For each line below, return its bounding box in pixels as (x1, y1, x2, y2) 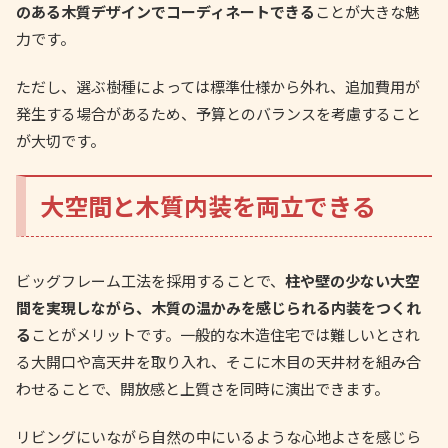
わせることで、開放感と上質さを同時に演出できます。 (16, 378, 389, 400)
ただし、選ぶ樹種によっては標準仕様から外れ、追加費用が (16, 76, 420, 98)
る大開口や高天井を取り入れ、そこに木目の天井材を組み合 (16, 351, 421, 373)
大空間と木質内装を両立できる (40, 188, 377, 224)
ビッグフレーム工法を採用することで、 (16, 270, 285, 292)
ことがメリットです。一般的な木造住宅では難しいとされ (31, 324, 420, 346)
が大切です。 (16, 130, 105, 152)
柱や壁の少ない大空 (285, 270, 420, 292)
